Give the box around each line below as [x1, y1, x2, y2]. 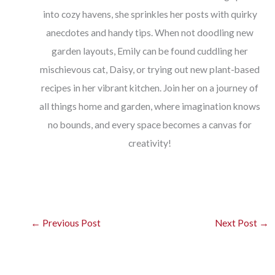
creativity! [128, 137, 171, 149]
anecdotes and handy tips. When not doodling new [46, 27, 254, 39]
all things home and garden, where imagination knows [39, 101, 260, 112]
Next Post [214, 217, 259, 228]
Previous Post [41, 217, 101, 228]
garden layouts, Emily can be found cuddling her [52, 45, 248, 57]
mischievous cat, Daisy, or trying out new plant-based [40, 64, 260, 76]
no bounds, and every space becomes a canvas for [48, 119, 252, 131]
